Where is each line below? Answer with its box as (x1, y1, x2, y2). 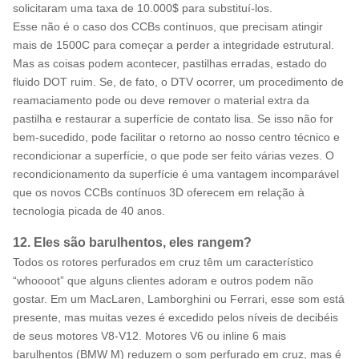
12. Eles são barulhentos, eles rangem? (13, 234, 252, 249)
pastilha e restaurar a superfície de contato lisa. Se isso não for (13, 111, 333, 125)
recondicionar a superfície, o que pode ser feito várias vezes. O (13, 148, 334, 162)
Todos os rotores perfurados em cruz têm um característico (13, 255, 313, 268)
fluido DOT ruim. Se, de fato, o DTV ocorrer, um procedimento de (13, 75, 344, 88)
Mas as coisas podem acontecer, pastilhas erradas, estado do (13, 56, 327, 70)
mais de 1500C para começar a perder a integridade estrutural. (13, 38, 334, 51)
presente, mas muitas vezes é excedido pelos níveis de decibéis (13, 310, 338, 324)
